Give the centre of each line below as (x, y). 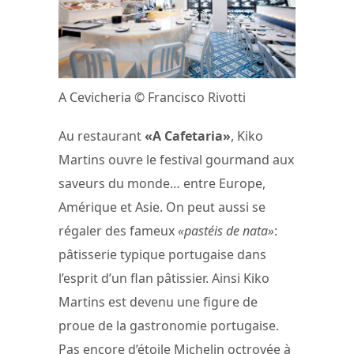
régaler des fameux (118, 231)
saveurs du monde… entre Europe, (162, 184)
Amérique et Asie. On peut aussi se (162, 207)
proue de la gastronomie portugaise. (169, 326)
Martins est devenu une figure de (158, 302)
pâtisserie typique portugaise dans (162, 255)
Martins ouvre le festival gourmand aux (176, 160)
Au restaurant (102, 136)
